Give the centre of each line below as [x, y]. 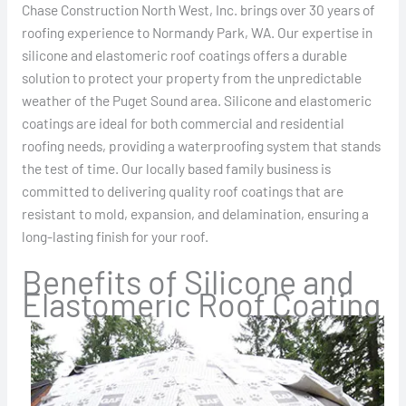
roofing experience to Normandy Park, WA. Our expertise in [197, 33]
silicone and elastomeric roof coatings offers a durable [184, 55]
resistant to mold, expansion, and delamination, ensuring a [195, 214]
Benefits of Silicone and [188, 281]
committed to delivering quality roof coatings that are [182, 191]
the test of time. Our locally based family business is [176, 169]
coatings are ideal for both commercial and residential [183, 123]
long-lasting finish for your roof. [115, 237]
